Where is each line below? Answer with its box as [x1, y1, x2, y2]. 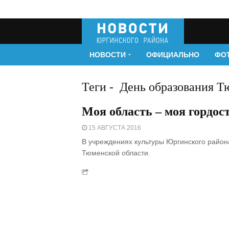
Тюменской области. [82, 149, 150, 157]
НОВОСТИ [89, 51, 126, 59]
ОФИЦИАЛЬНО [146, 51, 199, 59]
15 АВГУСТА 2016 [87, 124, 141, 131]
